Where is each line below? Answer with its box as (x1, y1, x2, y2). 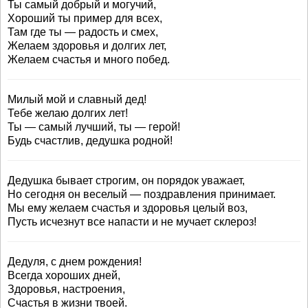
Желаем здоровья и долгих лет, (8, 40, 166, 52)
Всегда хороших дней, (8, 269, 120, 281)
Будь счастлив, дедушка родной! (8, 135, 173, 146)
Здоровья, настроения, (8, 283, 125, 295)
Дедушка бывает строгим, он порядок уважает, (8, 175, 245, 186)
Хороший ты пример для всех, (8, 12, 162, 24)
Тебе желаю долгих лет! (8, 107, 128, 119)
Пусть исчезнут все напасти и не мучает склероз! (8, 216, 256, 228)
